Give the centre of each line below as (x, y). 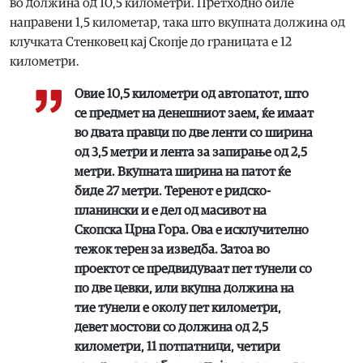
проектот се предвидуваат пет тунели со (193, 269)
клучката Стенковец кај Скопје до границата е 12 (151, 42)
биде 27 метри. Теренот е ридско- (173, 191)
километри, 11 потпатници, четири (177, 346)
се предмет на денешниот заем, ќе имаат (194, 113)
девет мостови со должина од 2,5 (171, 327)
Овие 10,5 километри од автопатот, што (192, 94)
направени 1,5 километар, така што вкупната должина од (177, 22)
